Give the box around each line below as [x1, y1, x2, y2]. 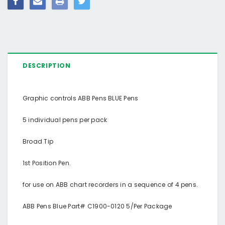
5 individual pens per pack [23, 115, 107, 124]
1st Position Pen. [23, 158, 73, 167]
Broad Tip [23, 137, 54, 146]
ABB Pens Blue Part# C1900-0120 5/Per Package [23, 201, 172, 210]
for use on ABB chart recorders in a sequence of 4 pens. [23, 180, 200, 189]
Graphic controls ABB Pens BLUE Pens [23, 93, 139, 102]
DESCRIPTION [23, 61, 71, 70]
